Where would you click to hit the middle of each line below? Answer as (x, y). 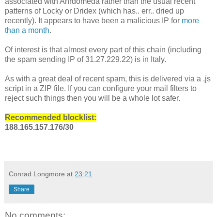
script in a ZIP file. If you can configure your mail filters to (101, 89)
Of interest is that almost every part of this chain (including (103, 50)
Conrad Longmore (37, 174)
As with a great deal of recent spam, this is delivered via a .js (108, 79)
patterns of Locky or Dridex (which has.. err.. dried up (94, 11)
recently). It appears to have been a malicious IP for (93, 21)
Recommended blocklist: (51, 118)
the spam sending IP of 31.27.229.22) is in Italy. (85, 60)
